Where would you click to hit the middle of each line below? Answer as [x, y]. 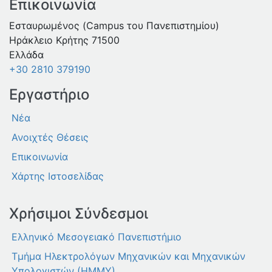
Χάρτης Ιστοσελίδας [58, 176]
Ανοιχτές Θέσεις [50, 138]
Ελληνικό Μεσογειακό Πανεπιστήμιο [97, 237]
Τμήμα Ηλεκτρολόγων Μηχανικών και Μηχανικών [128, 257]
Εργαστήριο [49, 95]
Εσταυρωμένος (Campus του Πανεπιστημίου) [114, 26]
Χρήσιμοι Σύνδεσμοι [79, 214]
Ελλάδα [26, 55]
